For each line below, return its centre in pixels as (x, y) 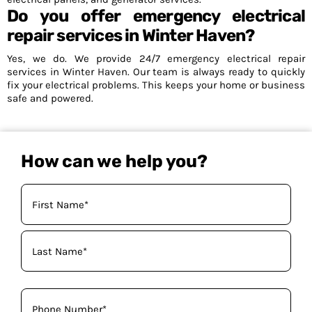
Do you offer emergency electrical (156, 16)
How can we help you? (114, 161)
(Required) (42, 229)
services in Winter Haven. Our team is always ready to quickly (156, 72)
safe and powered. (50, 98)
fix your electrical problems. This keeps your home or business (156, 85)
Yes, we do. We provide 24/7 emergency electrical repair (156, 58)
